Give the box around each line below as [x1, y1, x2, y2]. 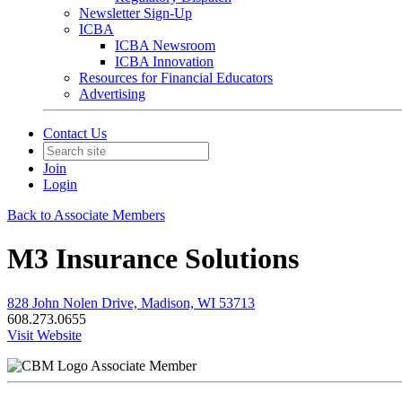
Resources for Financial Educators [79, 70, 273, 85]
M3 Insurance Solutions [7, 242, 299, 275]
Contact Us [43, 126, 107, 141]
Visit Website [7, 327, 82, 343]
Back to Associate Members [7, 207, 165, 223]
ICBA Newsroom [115, 38, 215, 53]
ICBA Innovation [115, 54, 214, 69]
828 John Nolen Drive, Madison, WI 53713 [7, 294, 255, 310]
